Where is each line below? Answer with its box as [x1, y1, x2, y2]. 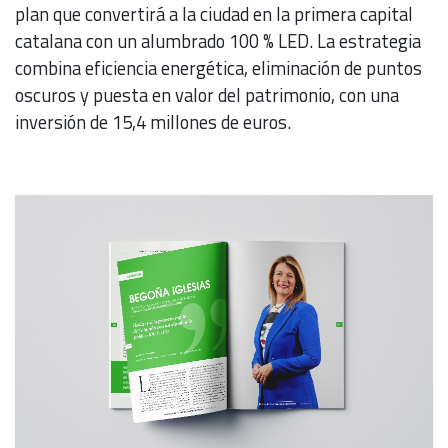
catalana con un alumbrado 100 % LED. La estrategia [15, 27, 421, 56]
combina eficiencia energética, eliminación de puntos [15, 54, 422, 83]
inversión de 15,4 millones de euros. [15, 108, 295, 137]
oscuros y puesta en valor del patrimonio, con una [15, 81, 399, 110]
